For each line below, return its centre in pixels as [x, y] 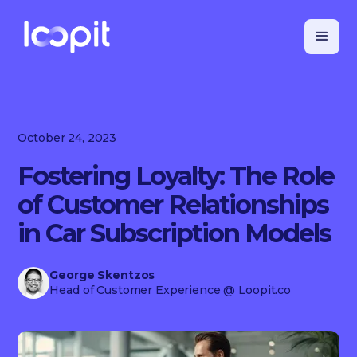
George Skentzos [102, 275]
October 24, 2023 [67, 138]
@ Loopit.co [255, 290]
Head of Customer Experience [135, 290]
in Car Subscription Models [175, 233]
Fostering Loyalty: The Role [176, 176]
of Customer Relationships [173, 204]
